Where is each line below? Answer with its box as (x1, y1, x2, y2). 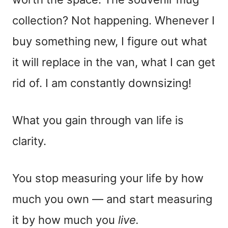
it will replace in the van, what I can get (12, 55, 215, 69)
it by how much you (12, 213, 118, 227)
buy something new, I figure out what (12, 35, 207, 48)
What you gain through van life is (12, 113, 184, 127)
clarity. (12, 134, 46, 148)
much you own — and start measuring (12, 192, 212, 206)
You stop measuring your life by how (12, 172, 204, 185)
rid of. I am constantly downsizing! (12, 76, 191, 90)
